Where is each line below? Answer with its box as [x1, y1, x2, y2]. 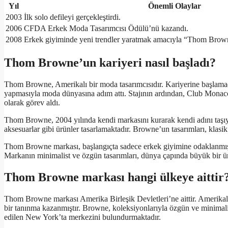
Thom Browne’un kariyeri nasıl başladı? [4, 56, 216, 70]
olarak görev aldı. [4, 98, 60, 107]
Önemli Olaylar [148, 2, 201, 11]
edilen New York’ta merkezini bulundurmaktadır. [4, 213, 161, 222]
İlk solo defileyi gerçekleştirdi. [24, 13, 121, 22]
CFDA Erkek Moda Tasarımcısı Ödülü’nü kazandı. [24, 24, 188, 33]
